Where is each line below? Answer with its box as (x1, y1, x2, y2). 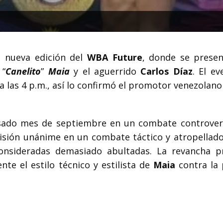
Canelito (5, 65, 41, 77)
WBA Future (87, 51, 142, 63)
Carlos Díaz (140, 65, 193, 77)
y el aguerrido (74, 65, 141, 77)
